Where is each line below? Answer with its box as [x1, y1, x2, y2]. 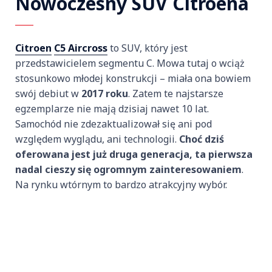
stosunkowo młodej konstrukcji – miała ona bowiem [15, 72, 251, 86]
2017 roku [81, 87, 128, 101]
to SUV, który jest [107, 41, 188, 55]
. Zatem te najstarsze [128, 87, 223, 101]
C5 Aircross [54, 41, 107, 55]
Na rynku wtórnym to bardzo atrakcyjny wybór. [15, 178, 227, 192]
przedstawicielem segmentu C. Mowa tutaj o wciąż [15, 56, 245, 70]
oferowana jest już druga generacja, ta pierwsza [15, 148, 253, 161]
